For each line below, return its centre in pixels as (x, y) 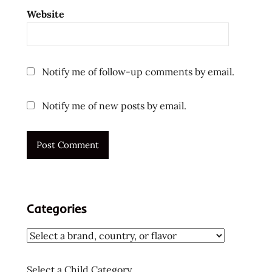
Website (46, 14)
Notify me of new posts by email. (114, 106)
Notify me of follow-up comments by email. (138, 72)
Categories (57, 208)
